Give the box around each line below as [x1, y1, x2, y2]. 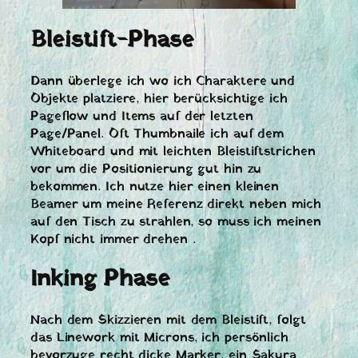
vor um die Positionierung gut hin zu [30, 159, 262, 179]
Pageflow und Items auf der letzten [30, 106, 253, 126]
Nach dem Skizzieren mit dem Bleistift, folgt [30, 310, 306, 330]
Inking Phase [30, 263, 170, 297]
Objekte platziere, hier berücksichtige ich [30, 89, 288, 109]
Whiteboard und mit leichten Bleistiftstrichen [30, 141, 316, 161]
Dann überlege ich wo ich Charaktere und [30, 71, 296, 91]
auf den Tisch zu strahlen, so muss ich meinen [30, 212, 321, 232]
